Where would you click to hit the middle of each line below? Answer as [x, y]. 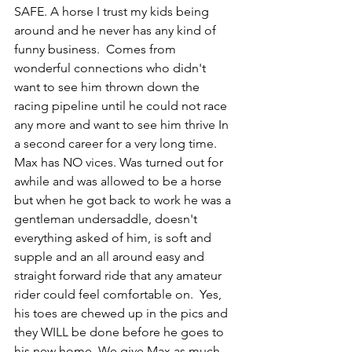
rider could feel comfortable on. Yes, [119, 294]
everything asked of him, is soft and [114, 238]
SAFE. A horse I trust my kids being [113, 11]
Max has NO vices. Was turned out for [120, 162]
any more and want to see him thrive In [123, 125]
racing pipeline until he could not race [122, 106]
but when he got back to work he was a [124, 200]
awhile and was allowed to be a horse [119, 181]
